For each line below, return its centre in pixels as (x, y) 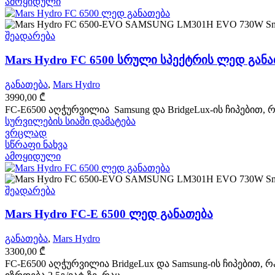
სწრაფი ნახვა (36, 144)
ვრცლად (26, 133)
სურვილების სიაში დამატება (70, 121)
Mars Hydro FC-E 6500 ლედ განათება (109, 214)
